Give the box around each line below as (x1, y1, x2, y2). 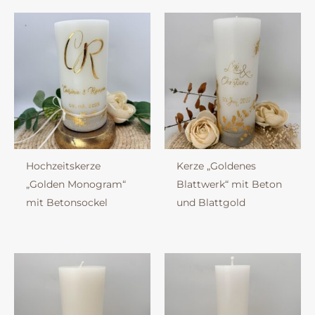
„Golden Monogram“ (25, 178, 126, 191)
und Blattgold (176, 196, 245, 210)
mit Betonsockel (25, 196, 108, 210)
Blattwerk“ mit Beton (176, 178, 282, 191)
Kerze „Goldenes (176, 160, 256, 173)
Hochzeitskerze (25, 160, 101, 173)
